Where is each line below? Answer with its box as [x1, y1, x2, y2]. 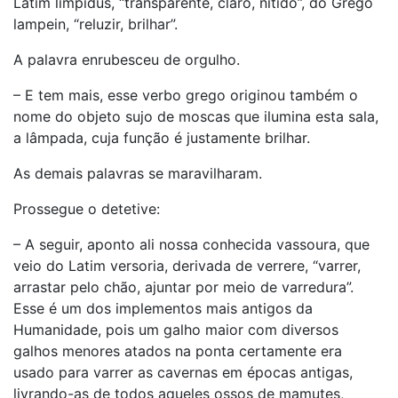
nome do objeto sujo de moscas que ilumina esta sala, [13, 107, 378, 125]
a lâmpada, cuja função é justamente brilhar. [13, 129, 310, 147]
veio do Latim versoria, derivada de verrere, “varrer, [13, 257, 361, 275]
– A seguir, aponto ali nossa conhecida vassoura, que [13, 235, 370, 253]
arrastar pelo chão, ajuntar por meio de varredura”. [13, 278, 354, 296]
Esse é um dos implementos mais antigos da [13, 299, 313, 317]
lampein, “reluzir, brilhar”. [13, 15, 178, 33]
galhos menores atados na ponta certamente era [13, 342, 342, 360]
